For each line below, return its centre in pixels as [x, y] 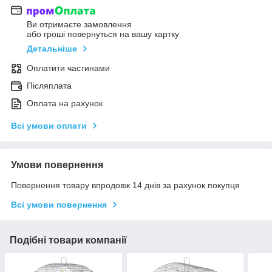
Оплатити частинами [68, 68]
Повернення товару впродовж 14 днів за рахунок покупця [125, 185]
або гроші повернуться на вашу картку [103, 34]
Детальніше [52, 49]
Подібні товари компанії [68, 240]
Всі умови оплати [49, 126]
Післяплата [49, 86]
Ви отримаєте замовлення [79, 25]
